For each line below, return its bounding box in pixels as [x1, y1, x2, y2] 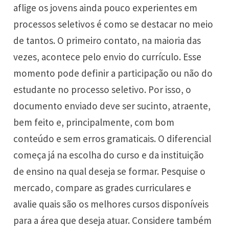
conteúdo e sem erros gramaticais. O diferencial [13, 132, 212, 145]
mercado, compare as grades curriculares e [13, 181, 192, 194]
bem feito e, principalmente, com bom [13, 116, 175, 128]
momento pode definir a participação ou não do [13, 66, 213, 79]
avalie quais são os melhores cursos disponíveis [13, 197, 209, 210]
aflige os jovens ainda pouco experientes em [13, 1, 198, 14]
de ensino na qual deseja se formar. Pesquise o [13, 165, 206, 177]
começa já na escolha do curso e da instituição [13, 148, 204, 161]
